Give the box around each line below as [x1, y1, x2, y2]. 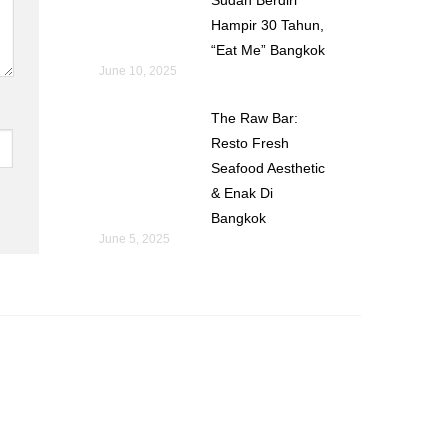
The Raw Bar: [210, 109, 298, 126]
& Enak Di [210, 184, 273, 201]
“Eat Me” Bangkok [210, 41, 325, 58]
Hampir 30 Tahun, [210, 16, 324, 33]
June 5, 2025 [98, 231, 170, 246]
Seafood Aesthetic [210, 159, 325, 176]
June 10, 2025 [98, 63, 177, 78]
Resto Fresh [210, 134, 289, 151]
